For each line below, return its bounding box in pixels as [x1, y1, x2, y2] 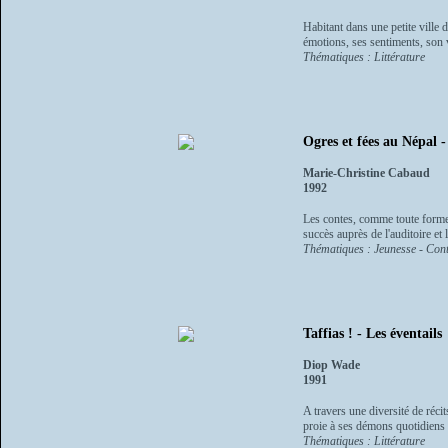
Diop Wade [303, 357, 360, 372]
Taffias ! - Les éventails [303, 325, 442, 341]
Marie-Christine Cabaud [303, 166, 430, 181]
